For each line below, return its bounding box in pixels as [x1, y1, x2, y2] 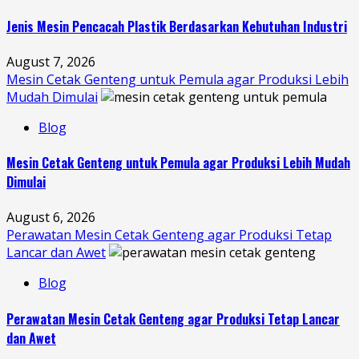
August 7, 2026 [6, 52, 95, 71]
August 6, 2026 [6, 208, 95, 227]
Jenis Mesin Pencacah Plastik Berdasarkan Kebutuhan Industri [6, 16, 347, 36]
